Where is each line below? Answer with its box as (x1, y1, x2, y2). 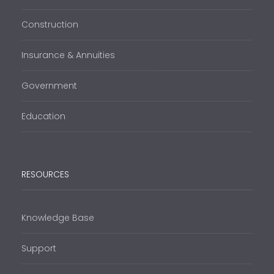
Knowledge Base (21, 212, 94, 224)
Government (21, 80, 77, 92)
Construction (21, 18, 78, 31)
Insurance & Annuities (21, 49, 115, 62)
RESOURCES (21, 168, 69, 181)
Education (21, 110, 65, 123)
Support (21, 242, 56, 255)
